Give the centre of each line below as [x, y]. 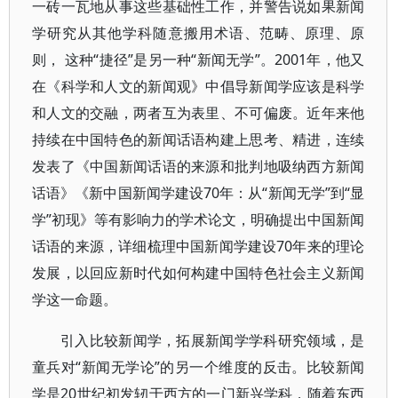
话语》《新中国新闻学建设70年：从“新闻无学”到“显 [199, 193]
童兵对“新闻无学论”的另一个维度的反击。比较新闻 [199, 367]
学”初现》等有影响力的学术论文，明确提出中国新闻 [199, 219]
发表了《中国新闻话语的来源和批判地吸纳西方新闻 [199, 166]
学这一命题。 [75, 299]
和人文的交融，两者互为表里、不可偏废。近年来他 [199, 113]
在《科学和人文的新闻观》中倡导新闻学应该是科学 [199, 86]
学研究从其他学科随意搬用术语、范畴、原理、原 [199, 33]
